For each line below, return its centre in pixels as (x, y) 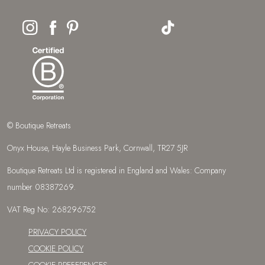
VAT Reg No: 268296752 (51, 210)
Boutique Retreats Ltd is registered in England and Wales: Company (117, 171)
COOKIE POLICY (56, 249)
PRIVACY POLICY (57, 232)
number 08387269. (41, 187)
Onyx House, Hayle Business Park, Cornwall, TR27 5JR (97, 148)
